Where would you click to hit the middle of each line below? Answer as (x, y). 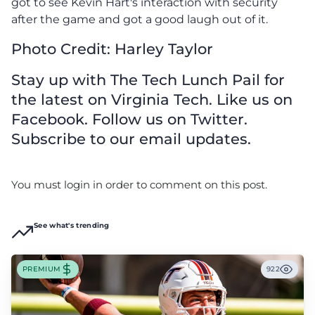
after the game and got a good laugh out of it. (140, 19)
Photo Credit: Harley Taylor (112, 49)
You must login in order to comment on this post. (139, 184)
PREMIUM (42, 269)
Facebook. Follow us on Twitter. (129, 119)
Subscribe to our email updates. (131, 139)
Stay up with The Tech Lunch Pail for (148, 79)
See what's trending (72, 225)
